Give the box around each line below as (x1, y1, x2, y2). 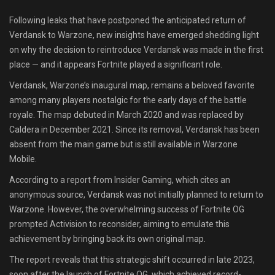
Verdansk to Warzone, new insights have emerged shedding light (9, 30, 259, 41)
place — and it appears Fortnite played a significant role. (9, 60, 222, 70)
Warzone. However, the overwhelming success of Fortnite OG (9, 204, 244, 215)
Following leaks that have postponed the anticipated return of (9, 15, 246, 26)
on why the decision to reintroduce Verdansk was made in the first (9, 45, 263, 55)
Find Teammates (45, 73, 115, 84)
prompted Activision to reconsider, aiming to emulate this (9, 219, 230, 230)
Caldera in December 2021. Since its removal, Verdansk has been (9, 125, 260, 135)
